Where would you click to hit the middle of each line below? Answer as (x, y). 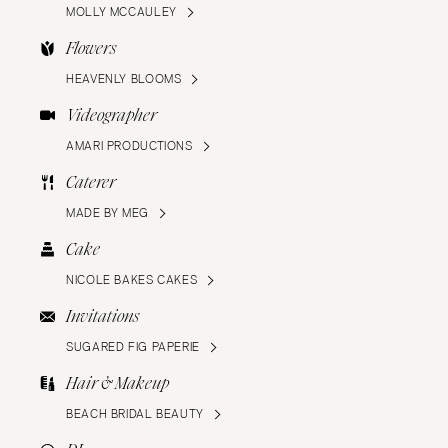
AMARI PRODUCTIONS (129, 146)
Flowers (91, 49)
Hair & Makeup (117, 384)
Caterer (91, 183)
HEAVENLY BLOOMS (124, 79)
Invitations (102, 317)
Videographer (111, 116)
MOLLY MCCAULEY (121, 12)
